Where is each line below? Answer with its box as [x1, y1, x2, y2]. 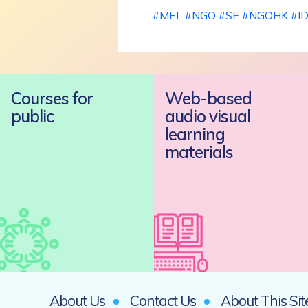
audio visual [165, 106, 250, 127]
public [11, 106, 54, 127]
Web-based [165, 88, 252, 109]
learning [165, 124, 225, 145]
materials [165, 142, 233, 163]
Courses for [11, 88, 93, 109]
